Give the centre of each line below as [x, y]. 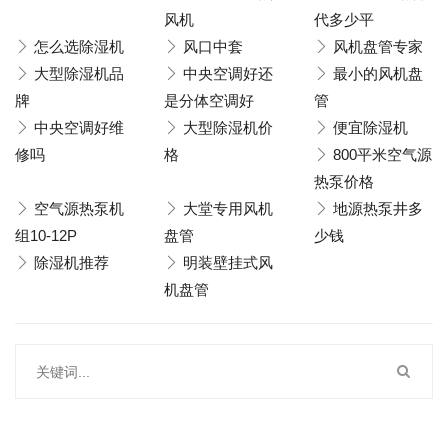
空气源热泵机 [79, 208]
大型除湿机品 [79, 73]
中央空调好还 [228, 73]
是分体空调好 [209, 100]
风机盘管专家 [377, 46]
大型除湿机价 [228, 127]
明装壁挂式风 [228, 262]
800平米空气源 [382, 154]
